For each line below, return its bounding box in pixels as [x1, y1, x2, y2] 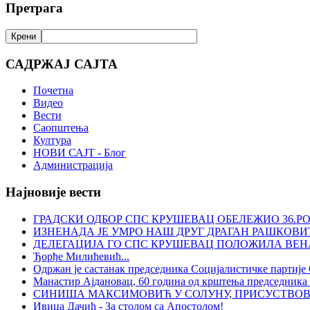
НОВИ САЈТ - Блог [33, 147, 126, 159]
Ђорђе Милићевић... [33, 250, 129, 262]
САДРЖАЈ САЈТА [6, 56, 118, 71]
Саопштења [33, 122, 89, 134]
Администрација [33, 159, 113, 172]
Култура [33, 134, 71, 147]
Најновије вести [6, 185, 101, 200]
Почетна [33, 84, 73, 97]
